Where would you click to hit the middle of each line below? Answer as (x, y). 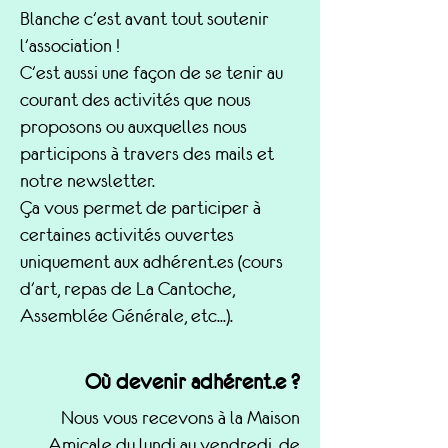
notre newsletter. (87, 180)
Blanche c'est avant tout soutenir (144, 18)
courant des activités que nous (135, 99)
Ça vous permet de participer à (140, 207)
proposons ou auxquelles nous (133, 126)
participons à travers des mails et (147, 153)
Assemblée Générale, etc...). (126, 315)
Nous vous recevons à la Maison (180, 417)
